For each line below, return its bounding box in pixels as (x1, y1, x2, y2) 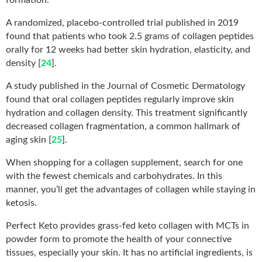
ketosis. (6, 198, 37, 208)
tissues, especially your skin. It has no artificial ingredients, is (6, 247, 253, 257)
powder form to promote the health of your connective (6, 234, 232, 244)
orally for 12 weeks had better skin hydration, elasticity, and (6, 44, 250, 54)
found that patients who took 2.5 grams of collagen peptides (6, 31, 254, 41)
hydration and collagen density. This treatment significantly (6, 108, 247, 118)
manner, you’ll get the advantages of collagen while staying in (6, 184, 256, 194)
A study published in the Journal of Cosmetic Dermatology (6, 81, 245, 91)
